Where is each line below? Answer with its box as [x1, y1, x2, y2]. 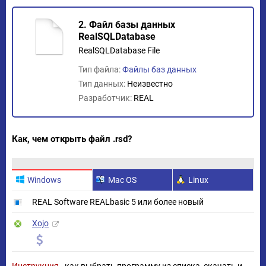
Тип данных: [78, 79, 127, 88]
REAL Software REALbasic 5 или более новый [32, 197, 204, 207]
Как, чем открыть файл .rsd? [12, 134, 132, 144]
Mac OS [107, 175, 137, 185]
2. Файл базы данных [78, 19, 175, 30]
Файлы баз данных [122, 65, 197, 74]
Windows [27, 175, 61, 185]
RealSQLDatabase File [78, 46, 160, 55]
